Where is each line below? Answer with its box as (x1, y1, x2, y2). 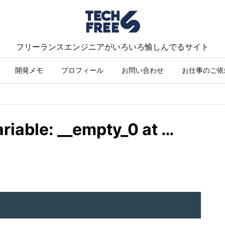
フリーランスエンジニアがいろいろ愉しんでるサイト (16, 42, 209, 52)
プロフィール (61, 66, 103, 74)
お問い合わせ (122, 66, 164, 74)
